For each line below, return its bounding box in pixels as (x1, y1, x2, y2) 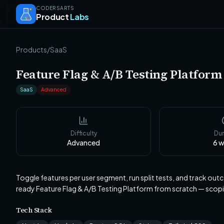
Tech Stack (16, 205, 52, 215)
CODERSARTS (36, 5, 74, 11)
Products (16, 45, 47, 54)
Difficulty (70, 129, 97, 137)
